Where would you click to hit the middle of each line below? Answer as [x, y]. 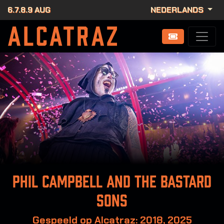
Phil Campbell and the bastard [112, 182]
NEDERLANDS [178, 10]
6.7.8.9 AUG [29, 10]
